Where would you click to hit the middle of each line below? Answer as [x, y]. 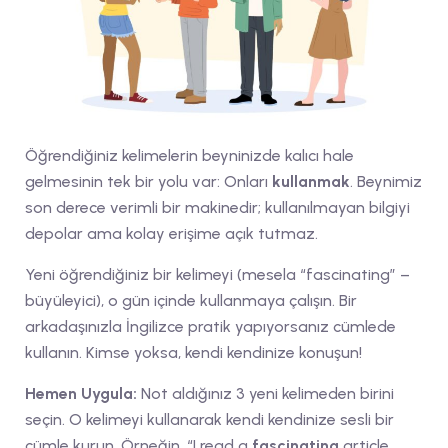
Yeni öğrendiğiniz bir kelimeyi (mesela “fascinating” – [217, 274]
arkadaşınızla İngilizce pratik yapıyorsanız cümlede [210, 326]
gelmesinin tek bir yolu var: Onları [148, 181]
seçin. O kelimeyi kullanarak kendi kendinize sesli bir [209, 419]
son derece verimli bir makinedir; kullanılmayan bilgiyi [217, 207]
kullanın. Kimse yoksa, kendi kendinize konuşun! [193, 352]
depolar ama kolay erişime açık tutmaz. [171, 233]
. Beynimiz [386, 181]
